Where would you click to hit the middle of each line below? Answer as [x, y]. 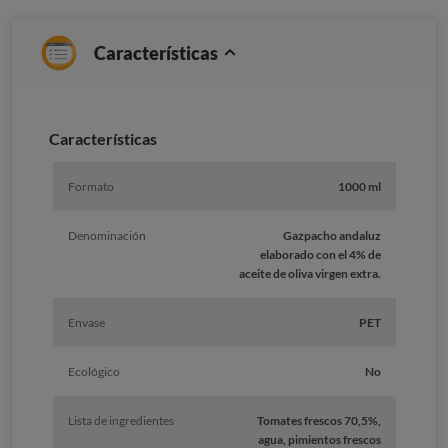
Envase [86, 323]
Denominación [106, 236]
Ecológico [93, 372]
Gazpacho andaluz [331, 236]
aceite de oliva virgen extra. [309, 274]
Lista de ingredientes [120, 421]
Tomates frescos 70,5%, [318, 421]
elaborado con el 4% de [320, 255]
